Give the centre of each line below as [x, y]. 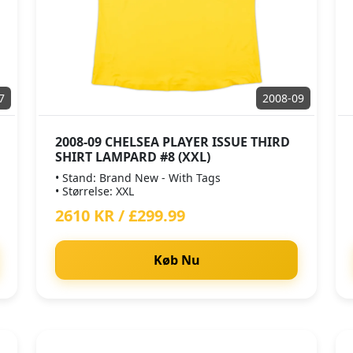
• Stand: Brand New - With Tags [138, 178]
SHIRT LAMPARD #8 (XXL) [133, 157]
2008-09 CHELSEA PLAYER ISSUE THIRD [173, 142]
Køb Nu [176, 260]
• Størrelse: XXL [95, 191]
